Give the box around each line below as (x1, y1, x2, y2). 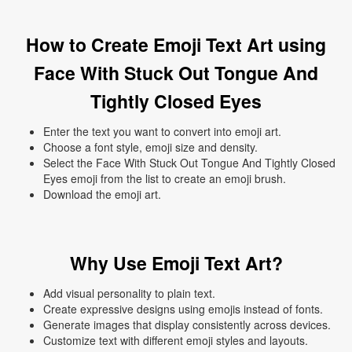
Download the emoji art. (43, 186, 161, 203)
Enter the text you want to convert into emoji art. (43, 123, 281, 140)
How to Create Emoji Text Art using (26, 31, 326, 58)
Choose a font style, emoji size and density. (43, 139, 258, 156)
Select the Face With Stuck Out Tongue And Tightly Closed (43, 155, 335, 171)
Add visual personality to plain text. (43, 285, 215, 302)
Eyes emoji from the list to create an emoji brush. (43, 170, 286, 187)
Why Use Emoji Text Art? (69, 250, 283, 277)
